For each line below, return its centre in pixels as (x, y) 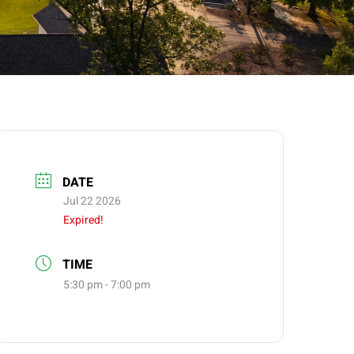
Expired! (84, 220)
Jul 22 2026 (92, 201)
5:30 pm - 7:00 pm (107, 285)
